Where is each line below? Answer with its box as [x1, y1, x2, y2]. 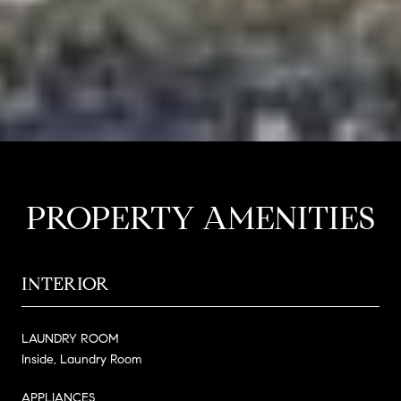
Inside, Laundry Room [21, 351, 141, 367]
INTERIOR [21, 272, 109, 295]
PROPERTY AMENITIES [26, 197, 375, 238]
